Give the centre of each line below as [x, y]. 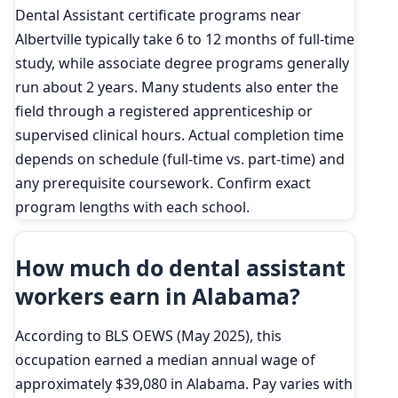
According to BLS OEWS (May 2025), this [148, 335]
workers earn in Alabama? [158, 295]
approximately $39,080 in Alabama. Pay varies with [184, 383]
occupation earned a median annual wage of [165, 359]
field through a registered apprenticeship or [164, 111]
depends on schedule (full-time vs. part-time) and [180, 159]
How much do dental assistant [180, 267]
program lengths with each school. [132, 207]
